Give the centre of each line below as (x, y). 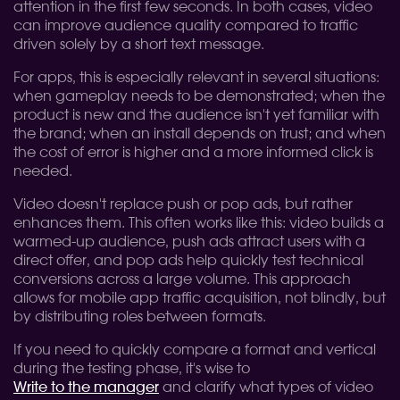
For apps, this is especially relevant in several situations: (196, 78)
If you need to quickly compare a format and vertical (195, 350)
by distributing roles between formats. (140, 317)
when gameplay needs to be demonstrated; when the (199, 96)
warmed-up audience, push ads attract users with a (189, 242)
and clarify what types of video (266, 387)
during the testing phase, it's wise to (132, 369)
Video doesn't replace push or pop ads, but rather (183, 204)
